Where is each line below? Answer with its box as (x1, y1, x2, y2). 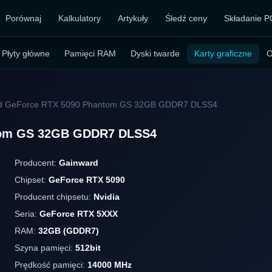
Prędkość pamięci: (15, 260, 87, 270)
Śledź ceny (165, 13, 208, 23)
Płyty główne (1, 49, 50, 58)
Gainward (59, 158, 98, 168)
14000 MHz (87, 260, 132, 270)
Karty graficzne (194, 49, 252, 58)
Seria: (15, 209, 39, 219)
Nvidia (93, 192, 120, 202)
